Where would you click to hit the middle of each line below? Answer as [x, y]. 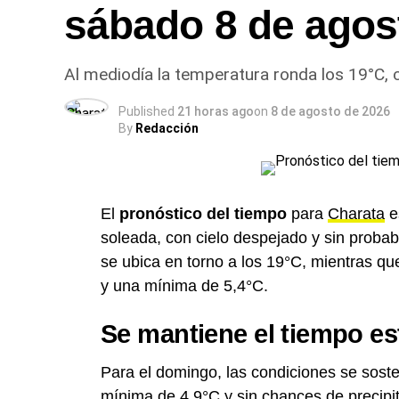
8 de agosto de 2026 [330, 111]
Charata [356, 214]
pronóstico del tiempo [203, 214]
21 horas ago [216, 111]
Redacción [167, 128]
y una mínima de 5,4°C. [184, 286]
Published [147, 111]
